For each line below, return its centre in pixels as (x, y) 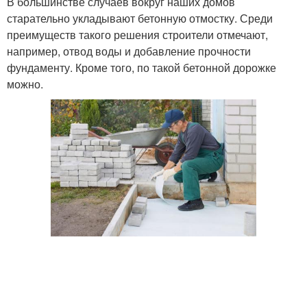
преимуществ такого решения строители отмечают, (137, 34)
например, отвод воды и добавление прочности (129, 51)
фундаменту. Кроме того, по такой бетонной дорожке (142, 67)
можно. (25, 84)
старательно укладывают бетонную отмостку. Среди (140, 18)
